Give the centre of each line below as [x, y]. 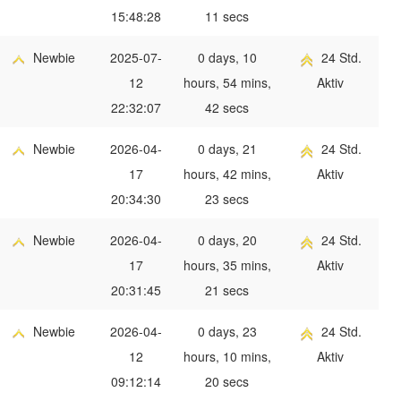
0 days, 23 [227, 332]
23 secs [227, 199]
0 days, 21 [227, 149]
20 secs [227, 382]
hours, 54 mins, [227, 83]
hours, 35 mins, [227, 265]
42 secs [227, 108]
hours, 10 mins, [227, 357]
